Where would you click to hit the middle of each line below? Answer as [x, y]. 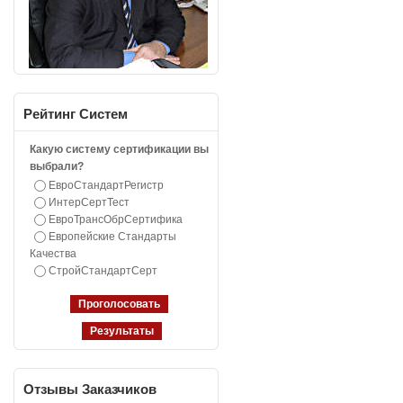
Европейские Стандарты [112, 237]
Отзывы [51, 389]
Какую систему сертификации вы [119, 149]
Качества [53, 254]
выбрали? [56, 166]
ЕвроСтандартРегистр [106, 185]
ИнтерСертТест [89, 202]
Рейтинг [49, 114]
